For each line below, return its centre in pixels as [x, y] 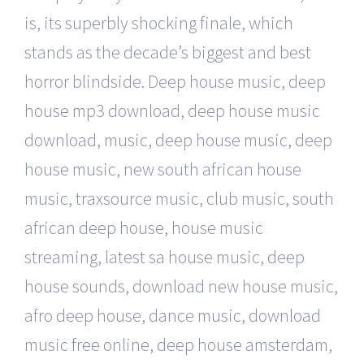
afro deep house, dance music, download [173, 315]
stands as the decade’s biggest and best [168, 52]
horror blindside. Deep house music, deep [175, 81]
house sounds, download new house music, [181, 286]
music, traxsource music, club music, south [179, 198]
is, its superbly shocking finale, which [159, 22]
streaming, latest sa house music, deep [165, 256]
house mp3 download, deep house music [172, 110]
